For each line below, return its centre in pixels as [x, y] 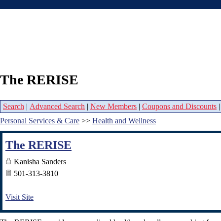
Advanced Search [57, 107]
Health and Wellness [124, 121]
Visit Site [19, 197]
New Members [113, 107]
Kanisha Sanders [39, 162]
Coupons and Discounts [179, 107]
